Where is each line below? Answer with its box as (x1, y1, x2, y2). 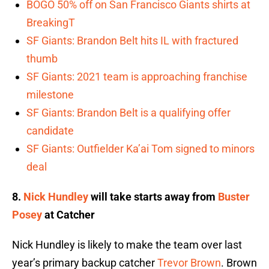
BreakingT (26, 16, 75, 29)
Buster (218, 190, 250, 204)
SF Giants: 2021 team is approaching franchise (26, 70, 247, 83)
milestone (26, 88, 74, 101)
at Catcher (42, 208, 95, 222)
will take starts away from (88, 190, 218, 204)
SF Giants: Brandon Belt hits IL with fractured (26, 34, 238, 47)
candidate (26, 124, 74, 138)
